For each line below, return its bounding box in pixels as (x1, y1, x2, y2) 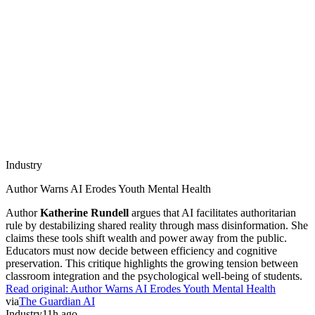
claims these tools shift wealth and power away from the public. (6, 231, 287, 244)
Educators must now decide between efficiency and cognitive (6, 244, 277, 257)
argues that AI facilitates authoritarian (129, 206, 296, 219)
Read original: (6, 282, 70, 295)
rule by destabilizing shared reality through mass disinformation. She (6, 219, 308, 231)
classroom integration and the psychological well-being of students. (6, 269, 302, 282)
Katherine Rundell (40, 206, 129, 219)
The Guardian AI (19, 295, 95, 307)
